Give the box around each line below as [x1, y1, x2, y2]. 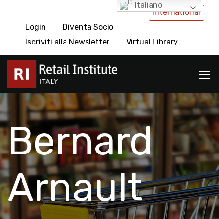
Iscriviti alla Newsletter [25, 37, 109, 46]
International [153, 7, 200, 17]
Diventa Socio [63, 22, 113, 32]
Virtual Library [126, 37, 178, 46]
